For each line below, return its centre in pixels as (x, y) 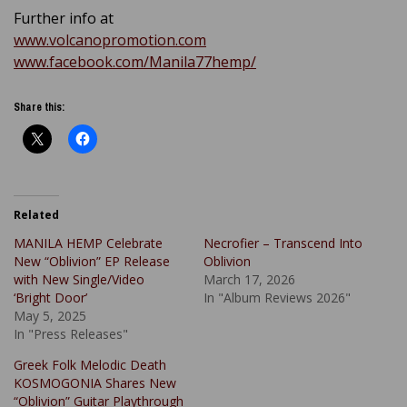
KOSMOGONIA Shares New (95, 382)
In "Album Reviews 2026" (277, 297)
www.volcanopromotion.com (110, 40)
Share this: (39, 107)
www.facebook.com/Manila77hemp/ (135, 61)
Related (36, 214)
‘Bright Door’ (50, 297)
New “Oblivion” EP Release (92, 261)
